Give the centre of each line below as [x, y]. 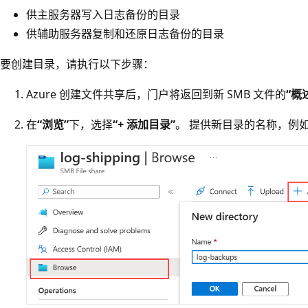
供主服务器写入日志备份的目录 [103, 14]
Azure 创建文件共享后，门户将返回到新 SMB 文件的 [156, 94]
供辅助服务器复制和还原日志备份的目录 [125, 33]
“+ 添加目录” [144, 124]
